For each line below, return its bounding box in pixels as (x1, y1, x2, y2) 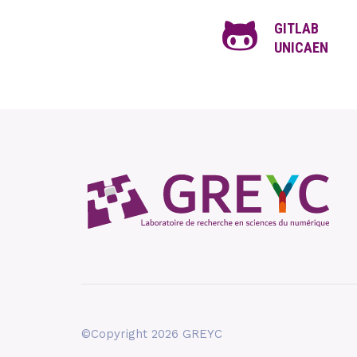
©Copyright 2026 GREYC (81, 327, 222, 341)
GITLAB (273, 20, 319, 37)
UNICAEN (273, 39, 328, 56)
